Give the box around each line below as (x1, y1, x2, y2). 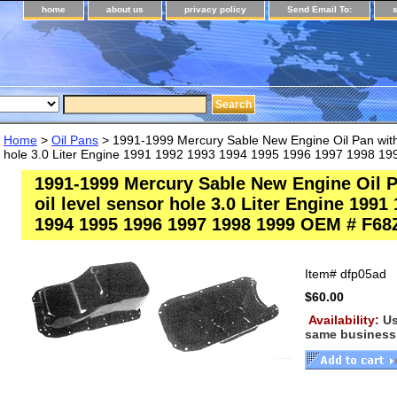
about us (106, 4, 144, 14)
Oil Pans (51, 133, 98, 147)
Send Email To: (287, 4, 352, 14)
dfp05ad (340, 267, 386, 281)
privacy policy (184, 4, 246, 14)
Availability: (308, 313, 383, 327)
